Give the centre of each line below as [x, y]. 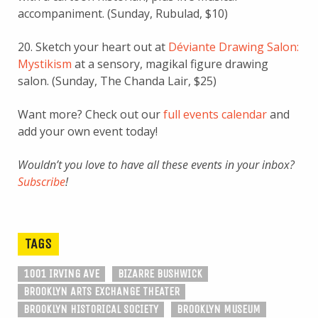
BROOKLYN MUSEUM [219, 309]
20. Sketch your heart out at [93, 46]
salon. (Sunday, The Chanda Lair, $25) [117, 81]
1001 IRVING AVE [61, 273]
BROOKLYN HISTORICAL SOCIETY [91, 309]
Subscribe [42, 181]
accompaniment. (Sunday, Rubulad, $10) [123, 13]
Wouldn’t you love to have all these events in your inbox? [156, 164]
